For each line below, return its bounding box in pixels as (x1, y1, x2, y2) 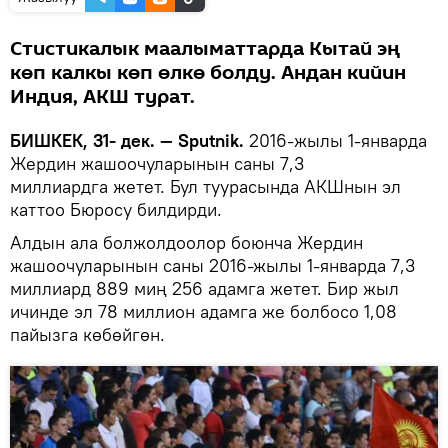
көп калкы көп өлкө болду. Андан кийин (10, 58, 406, 87)
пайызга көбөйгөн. (10, 322, 170, 346)
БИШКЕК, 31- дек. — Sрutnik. (10, 128, 244, 152)
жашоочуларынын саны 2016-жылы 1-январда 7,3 (10, 253, 415, 277)
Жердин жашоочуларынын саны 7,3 (10, 151, 304, 175)
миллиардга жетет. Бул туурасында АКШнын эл (10, 174, 401, 198)
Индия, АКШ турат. (10, 82, 195, 111)
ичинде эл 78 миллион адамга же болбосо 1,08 (10, 299, 397, 323)
